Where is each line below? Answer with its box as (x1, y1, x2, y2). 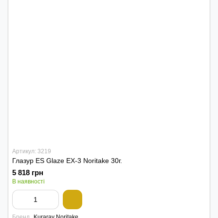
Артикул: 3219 (12, 148, 51, 155)
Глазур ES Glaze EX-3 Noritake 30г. (12, 157, 122, 164)
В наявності (12, 178, 45, 185)
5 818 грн (12, 168, 43, 177)
